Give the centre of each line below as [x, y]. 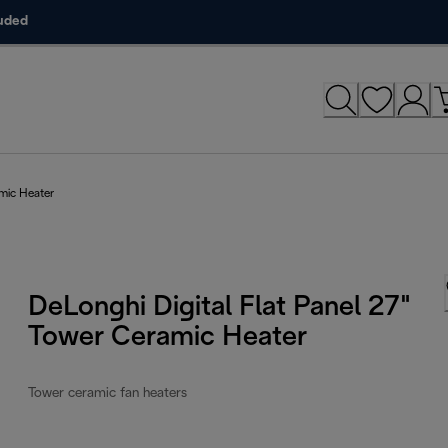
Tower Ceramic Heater [168, 337]
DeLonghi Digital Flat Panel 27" [219, 307]
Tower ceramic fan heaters [108, 393]
